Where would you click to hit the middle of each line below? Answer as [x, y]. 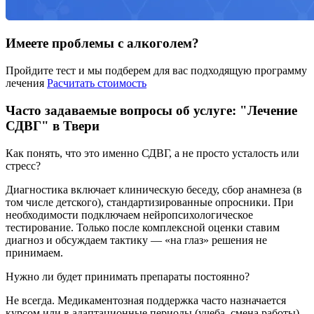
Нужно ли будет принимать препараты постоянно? [128, 276]
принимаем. [34, 252]
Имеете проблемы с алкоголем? [102, 43]
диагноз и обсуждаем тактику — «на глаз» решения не [136, 240]
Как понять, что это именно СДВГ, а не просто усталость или [152, 153]
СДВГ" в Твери [53, 125]
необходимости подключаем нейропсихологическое [129, 214]
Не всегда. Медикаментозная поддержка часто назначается [146, 300]
